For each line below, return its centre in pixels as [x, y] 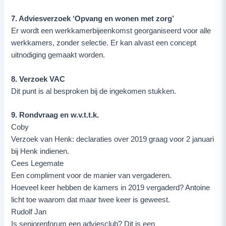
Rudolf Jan [29, 212]
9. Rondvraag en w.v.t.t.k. [55, 115]
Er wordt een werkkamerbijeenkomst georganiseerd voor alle [111, 31]
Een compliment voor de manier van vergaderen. [94, 175]
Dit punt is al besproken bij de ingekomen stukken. [94, 91]
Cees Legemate [38, 163]
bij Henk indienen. [42, 151]
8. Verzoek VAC [38, 79]
